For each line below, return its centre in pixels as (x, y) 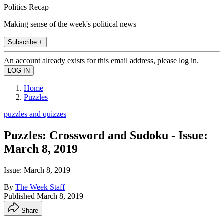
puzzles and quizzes (35, 114)
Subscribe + (25, 42)
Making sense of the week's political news (70, 24)
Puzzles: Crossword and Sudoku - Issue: (106, 135)
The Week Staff (40, 187)
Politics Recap (26, 7)
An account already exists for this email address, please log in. (101, 60)
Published (20, 196)
